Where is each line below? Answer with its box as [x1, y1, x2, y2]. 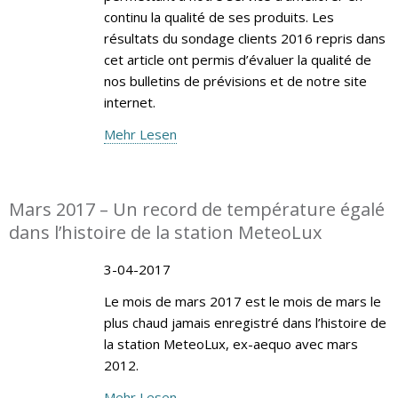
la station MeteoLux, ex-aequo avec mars [103, 334, 358, 353]
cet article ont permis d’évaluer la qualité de [103, 50, 371, 68]
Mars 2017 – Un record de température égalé [9, 196, 385, 221]
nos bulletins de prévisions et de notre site [103, 71, 367, 90]
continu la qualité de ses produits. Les [103, 7, 334, 26]
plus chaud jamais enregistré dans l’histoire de [103, 313, 386, 331]
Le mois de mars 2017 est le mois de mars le [103, 291, 381, 310]
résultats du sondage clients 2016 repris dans [103, 28, 386, 47]
